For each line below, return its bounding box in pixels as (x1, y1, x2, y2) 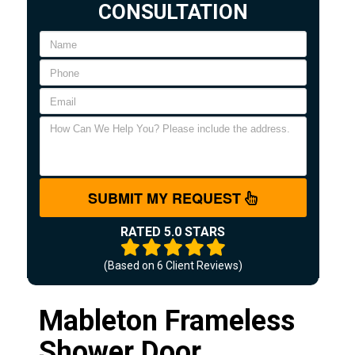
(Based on (103, 258, 157, 272)
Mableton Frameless (38, 303, 295, 338)
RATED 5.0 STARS (120, 223, 226, 239)
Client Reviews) (162, 258, 242, 272)
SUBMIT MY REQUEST (88, 190, 246, 205)
